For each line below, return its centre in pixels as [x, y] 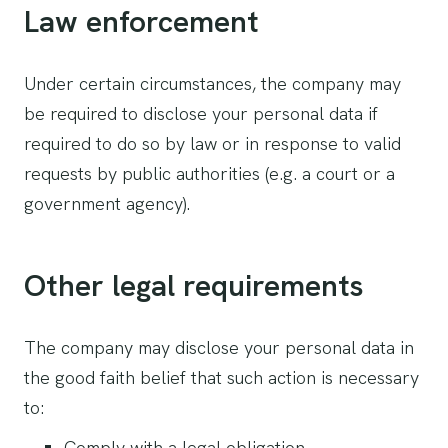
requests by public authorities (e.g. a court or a [209, 173]
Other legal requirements [194, 285]
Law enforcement [141, 21]
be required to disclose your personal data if [201, 113]
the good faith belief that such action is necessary [221, 377]
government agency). [107, 203]
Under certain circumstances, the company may [212, 83]
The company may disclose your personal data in [219, 347]
